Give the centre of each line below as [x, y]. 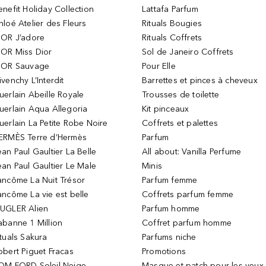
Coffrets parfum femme [188, 194]
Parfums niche [169, 237]
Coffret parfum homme [187, 223]
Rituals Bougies [172, 23]
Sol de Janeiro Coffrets [188, 52]
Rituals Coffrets [172, 38]
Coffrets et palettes [180, 123]
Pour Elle [159, 66]
